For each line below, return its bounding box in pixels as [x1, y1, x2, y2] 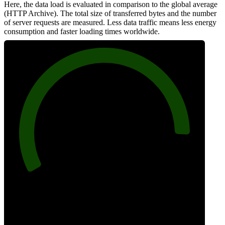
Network [65, 189, 144, 214]
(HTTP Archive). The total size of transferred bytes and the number [4, 9, 216, 18]
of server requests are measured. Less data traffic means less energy [4, 18, 216, 27]
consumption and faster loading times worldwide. [4, 27, 160, 36]
